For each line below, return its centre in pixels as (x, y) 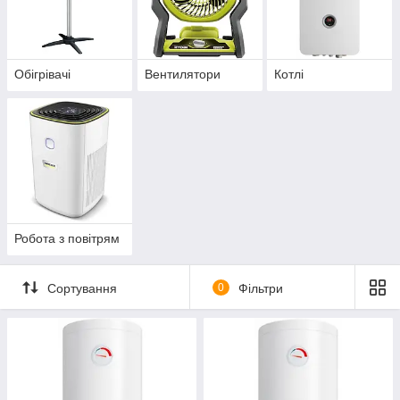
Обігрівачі (42, 75)
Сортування (82, 288)
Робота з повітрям (67, 239)
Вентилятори (182, 75)
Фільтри (260, 288)
